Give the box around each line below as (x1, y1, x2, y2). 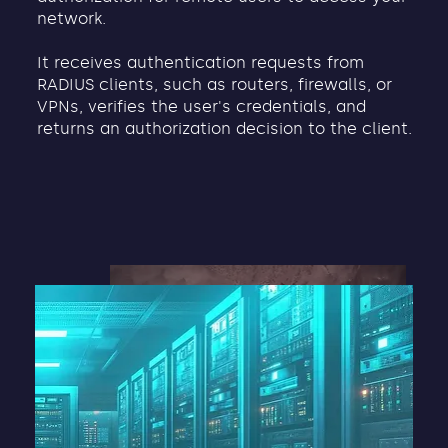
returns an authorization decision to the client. (36, 119, 412, 139)
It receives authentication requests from (36, 53, 364, 73)
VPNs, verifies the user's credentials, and (36, 97, 366, 117)
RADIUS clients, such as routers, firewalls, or (36, 75, 392, 95)
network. (36, 9, 106, 29)
